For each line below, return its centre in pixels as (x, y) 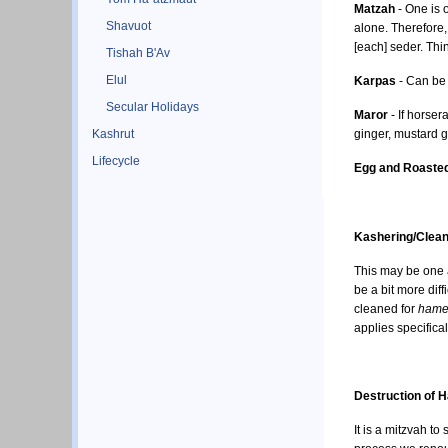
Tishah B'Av (138, 52)
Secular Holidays (152, 106)
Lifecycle (116, 160)
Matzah (374, 9)
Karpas (375, 81)
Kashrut (113, 133)
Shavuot (128, 25)
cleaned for (386, 309)
